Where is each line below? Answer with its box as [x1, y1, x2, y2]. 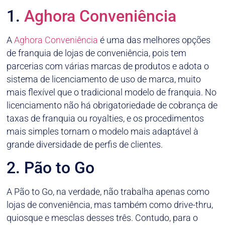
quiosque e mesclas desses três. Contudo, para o [7, 212, 198, 223]
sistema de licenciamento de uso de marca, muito [7, 73, 201, 84]
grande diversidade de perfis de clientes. [7, 139, 163, 150]
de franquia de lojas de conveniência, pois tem [7, 47, 187, 58]
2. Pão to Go [7, 158, 95, 178]
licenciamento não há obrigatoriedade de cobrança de [7, 99, 218, 110]
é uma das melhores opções [98, 34, 211, 45]
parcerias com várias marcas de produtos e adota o [7, 60, 209, 71]
